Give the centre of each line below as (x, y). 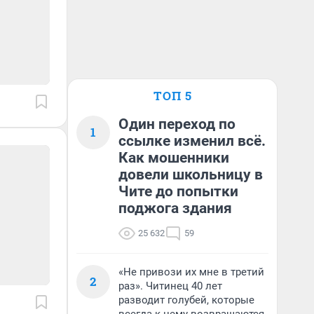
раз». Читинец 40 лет (170, 286)
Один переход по (177, 124)
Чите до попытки (178, 191)
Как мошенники (174, 158)
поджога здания (175, 208)
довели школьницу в (191, 175)
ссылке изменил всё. (192, 141)
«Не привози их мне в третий (191, 272)
